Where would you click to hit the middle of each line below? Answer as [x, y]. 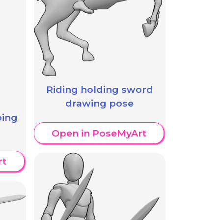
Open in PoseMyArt [99, 133]
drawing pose [100, 103]
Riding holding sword [99, 89]
